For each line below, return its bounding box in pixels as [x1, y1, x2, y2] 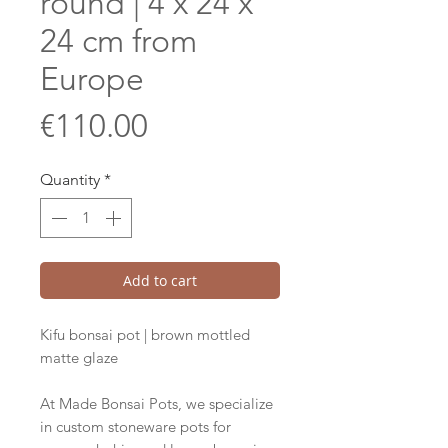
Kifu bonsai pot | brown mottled [40, 325, 250, 345]
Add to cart [123, 271, 197, 291]
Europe [40, 60, 144, 99]
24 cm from [40, 22, 197, 61]
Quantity [40, 170, 100, 190]
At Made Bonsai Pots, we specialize [40, 394, 273, 414]
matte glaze [40, 348, 118, 368]
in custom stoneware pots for [40, 417, 231, 437]
